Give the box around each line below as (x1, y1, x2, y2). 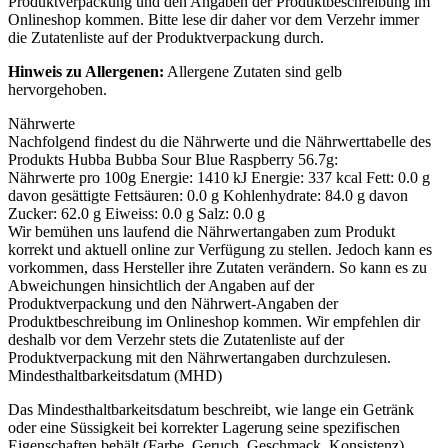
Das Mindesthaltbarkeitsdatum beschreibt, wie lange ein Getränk (8, 401, 414, 419)
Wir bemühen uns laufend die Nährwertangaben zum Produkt (8, 223, 395, 241)
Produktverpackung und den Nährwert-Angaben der (8, 295, 338, 313)
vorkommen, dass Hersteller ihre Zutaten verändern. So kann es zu (8, 259, 427, 277)
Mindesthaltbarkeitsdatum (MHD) (8, 367, 222, 385)
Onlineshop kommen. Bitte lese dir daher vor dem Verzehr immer (8, 11, 419, 29)
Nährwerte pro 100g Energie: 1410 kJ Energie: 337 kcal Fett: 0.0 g (8, 169, 430, 187)
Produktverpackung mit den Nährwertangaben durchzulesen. (8, 349, 391, 367)
